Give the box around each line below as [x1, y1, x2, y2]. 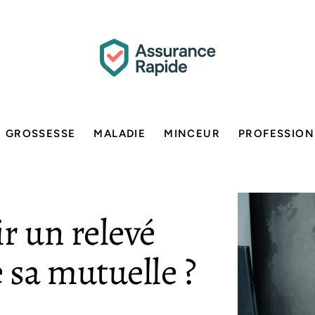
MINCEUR [164, 127, 221, 140]
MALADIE [94, 127, 146, 140]
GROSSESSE [5, 127, 76, 140]
